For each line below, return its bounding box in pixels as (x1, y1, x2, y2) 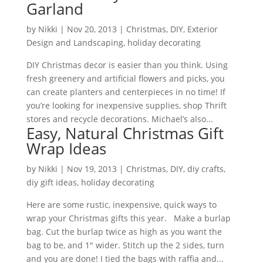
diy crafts (187, 163, 224, 175)
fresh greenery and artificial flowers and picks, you (26, 73, 225, 85)
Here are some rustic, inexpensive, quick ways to (26, 199, 217, 211)
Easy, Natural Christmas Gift (26, 123, 224, 144)
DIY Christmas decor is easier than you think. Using (26, 59, 228, 71)
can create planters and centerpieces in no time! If (26, 86, 225, 98)
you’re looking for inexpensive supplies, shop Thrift (26, 100, 227, 112)
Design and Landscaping (26, 37, 123, 49)
